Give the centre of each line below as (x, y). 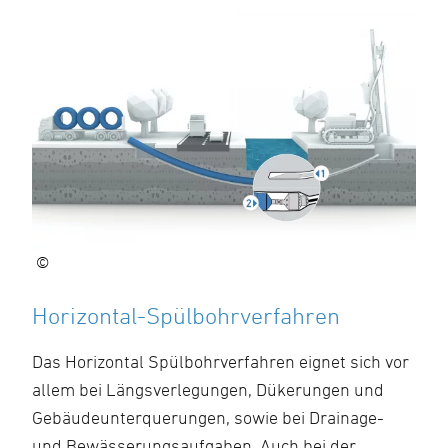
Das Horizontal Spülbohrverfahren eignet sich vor (220, 361)
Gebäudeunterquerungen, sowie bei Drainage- (208, 417)
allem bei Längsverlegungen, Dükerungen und (208, 389)
